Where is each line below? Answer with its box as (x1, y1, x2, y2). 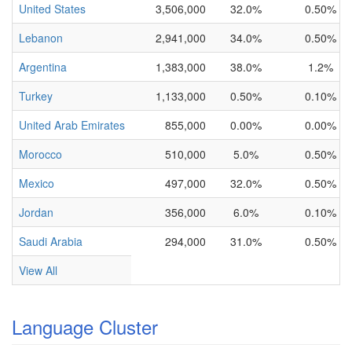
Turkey (19, 88, 53, 104)
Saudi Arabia (19, 233, 82, 249)
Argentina (19, 59, 67, 75)
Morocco (19, 146, 62, 162)
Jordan (19, 204, 53, 220)
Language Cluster (12, 313, 158, 340)
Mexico (19, 175, 54, 191)
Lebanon (19, 30, 63, 46)
